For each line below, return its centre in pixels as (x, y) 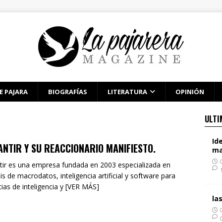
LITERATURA (127, 92)
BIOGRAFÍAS (68, 92)
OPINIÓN (190, 92)
